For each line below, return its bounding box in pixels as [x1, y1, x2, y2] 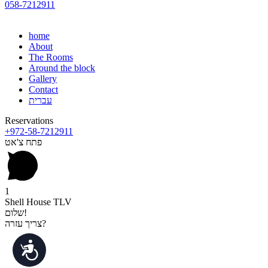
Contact [29, 84, 58, 95]
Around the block [29, 63, 95, 74]
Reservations [5, 115, 53, 126]
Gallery [29, 74, 57, 84]
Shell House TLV [5, 197, 72, 208]
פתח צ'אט [5, 137, 42, 148]
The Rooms [29, 52, 73, 63]
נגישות [19, 239, 50, 253]
